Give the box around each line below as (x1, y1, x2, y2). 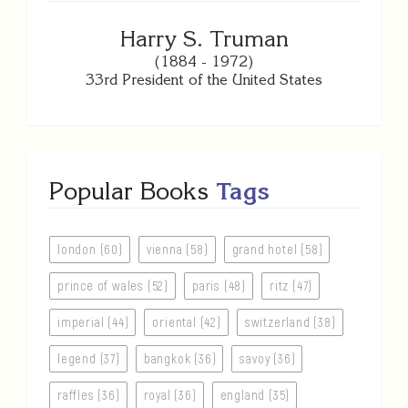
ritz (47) (270, 278, 313, 294)
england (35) (219, 387, 291, 403)
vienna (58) (146, 241, 209, 258)
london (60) (57, 241, 123, 258)
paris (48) (192, 278, 246, 294)
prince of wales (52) (57, 278, 168, 294)
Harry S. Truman (119, 25, 289, 53)
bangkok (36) (143, 351, 217, 367)
